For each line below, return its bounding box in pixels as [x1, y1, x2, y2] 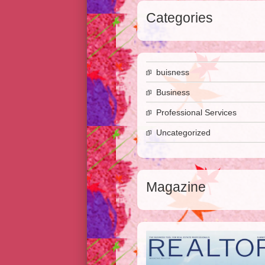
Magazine [146, 179, 206, 195]
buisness [156, 67, 189, 77]
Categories [146, 10, 213, 25]
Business [156, 88, 190, 97]
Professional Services [156, 108, 237, 117]
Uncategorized [156, 128, 211, 137]
